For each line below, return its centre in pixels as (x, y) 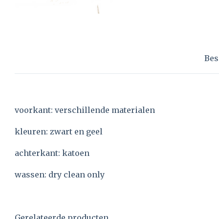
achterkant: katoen (52, 153)
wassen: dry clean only (60, 174)
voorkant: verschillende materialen (85, 110)
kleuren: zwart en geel (59, 131)
